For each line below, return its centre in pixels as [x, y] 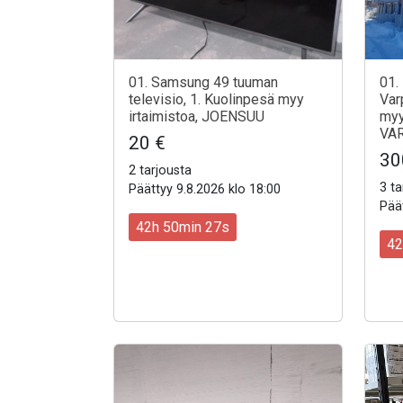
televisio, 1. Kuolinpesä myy [216, 100]
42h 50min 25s [183, 227]
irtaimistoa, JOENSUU [197, 117]
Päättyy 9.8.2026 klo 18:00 [205, 190]
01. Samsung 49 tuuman [203, 83]
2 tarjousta [160, 171]
